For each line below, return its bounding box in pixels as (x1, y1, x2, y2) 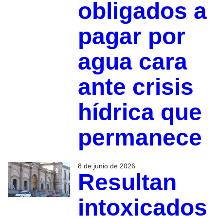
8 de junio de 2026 (77, 162, 135, 170)
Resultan (77, 169, 177, 195)
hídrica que (77, 99, 202, 125)
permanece (77, 124, 202, 150)
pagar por (77, 23, 185, 49)
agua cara (77, 48, 187, 74)
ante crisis (77, 73, 194, 100)
